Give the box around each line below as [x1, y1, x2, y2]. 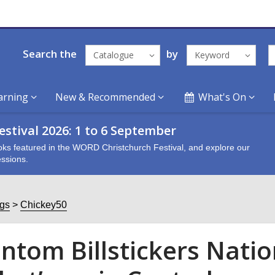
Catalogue [93, 49, 134, 61]
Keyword [194, 49, 230, 61]
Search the [22, 46, 77, 61]
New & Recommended [55, 90, 155, 104]
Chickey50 [20, 199, 67, 210]
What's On [198, 90, 247, 104]
